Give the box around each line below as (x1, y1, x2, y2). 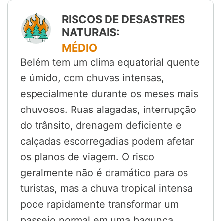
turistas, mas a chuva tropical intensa (20, 183, 193, 195)
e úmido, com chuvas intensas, (20, 72, 164, 84)
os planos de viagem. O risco (20, 151, 154, 163)
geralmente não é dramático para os (20, 167, 188, 179)
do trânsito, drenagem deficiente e (20, 119, 182, 132)
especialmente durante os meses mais (20, 88, 198, 100)
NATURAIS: (62, 26, 120, 39)
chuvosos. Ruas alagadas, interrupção (20, 104, 196, 116)
